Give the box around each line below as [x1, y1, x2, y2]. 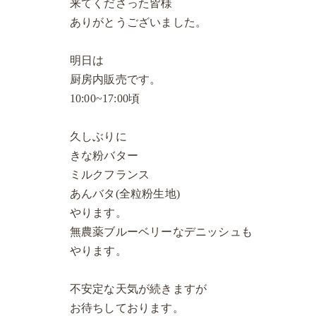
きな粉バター [69, 150, 139, 162]
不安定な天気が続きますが [69, 283, 207, 296]
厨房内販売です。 [69, 73, 162, 86]
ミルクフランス [69, 169, 162, 181]
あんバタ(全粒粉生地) [69, 188, 181, 200]
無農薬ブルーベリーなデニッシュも [69, 226, 253, 238]
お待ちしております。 [69, 302, 184, 315]
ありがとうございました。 [69, 16, 207, 29]
